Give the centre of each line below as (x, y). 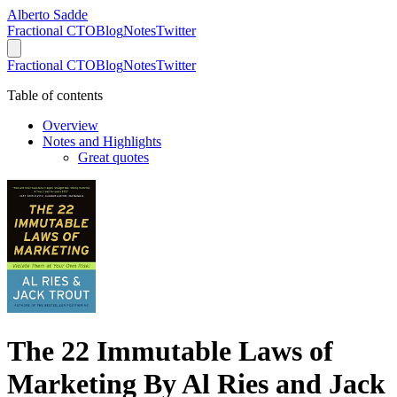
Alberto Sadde (47, 15)
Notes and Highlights (102, 141)
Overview (70, 125)
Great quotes (113, 157)
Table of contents (55, 95)
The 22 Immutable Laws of (170, 351)
